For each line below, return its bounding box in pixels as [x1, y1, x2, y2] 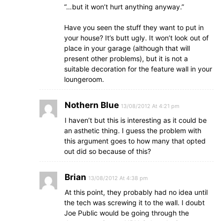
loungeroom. [64, 75, 104, 83]
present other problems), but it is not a [64, 54, 188, 63]
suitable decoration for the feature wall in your [64, 65, 212, 73]
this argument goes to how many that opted [64, 137, 206, 145]
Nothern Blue [65, 100, 119, 110]
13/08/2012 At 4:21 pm [121, 103, 180, 110]
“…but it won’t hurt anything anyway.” [64, 2, 184, 11]
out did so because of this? [64, 147, 151, 155]
